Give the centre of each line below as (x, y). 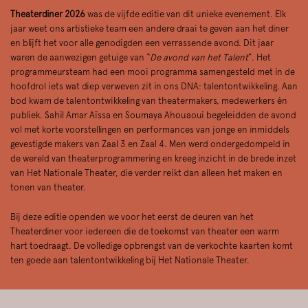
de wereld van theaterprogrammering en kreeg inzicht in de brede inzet (153, 159)
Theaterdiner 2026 (49, 14)
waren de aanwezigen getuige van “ (80, 58)
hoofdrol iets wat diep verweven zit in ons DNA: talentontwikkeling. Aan (154, 87)
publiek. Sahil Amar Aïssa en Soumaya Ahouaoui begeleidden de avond (153, 115)
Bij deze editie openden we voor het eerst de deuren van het (132, 217)
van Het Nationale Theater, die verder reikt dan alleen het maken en (146, 173)
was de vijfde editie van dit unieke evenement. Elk (187, 14)
